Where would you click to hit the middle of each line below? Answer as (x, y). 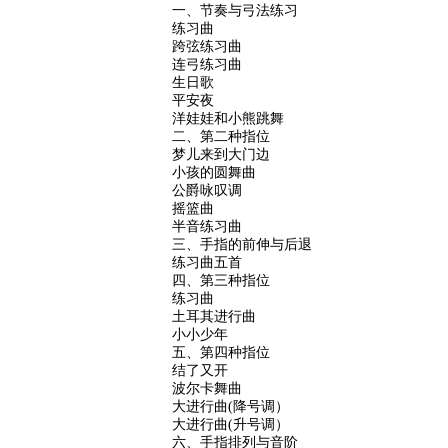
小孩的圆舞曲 (214, 172)
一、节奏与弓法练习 (235, 10)
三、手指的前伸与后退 (242, 244)
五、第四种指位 (221, 352)
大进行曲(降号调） (230, 406)
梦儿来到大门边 (221, 154)
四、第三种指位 (221, 280)
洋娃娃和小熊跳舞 (228, 118)
